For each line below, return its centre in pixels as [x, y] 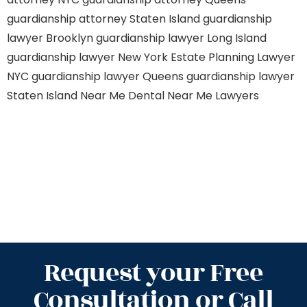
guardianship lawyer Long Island [181, 38]
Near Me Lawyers [213, 96]
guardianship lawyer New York [87, 57]
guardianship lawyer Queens [108, 76]
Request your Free [153, 273]
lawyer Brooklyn [50, 38]
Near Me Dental [122, 96]
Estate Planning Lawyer [233, 57]
